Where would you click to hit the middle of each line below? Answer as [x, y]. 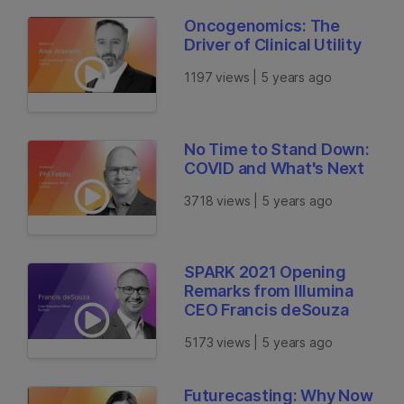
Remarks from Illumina [269, 291]
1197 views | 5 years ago [258, 78]
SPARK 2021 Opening [265, 272]
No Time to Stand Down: [277, 149]
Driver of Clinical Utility [273, 45]
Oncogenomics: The [262, 26]
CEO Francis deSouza [266, 310]
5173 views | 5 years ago [258, 343]
